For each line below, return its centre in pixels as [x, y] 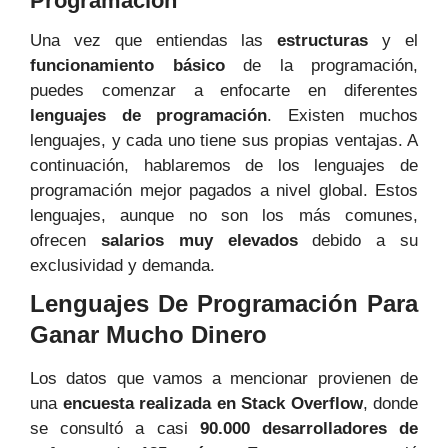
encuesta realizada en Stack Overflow [212, 404]
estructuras [323, 41]
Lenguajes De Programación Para [224, 304]
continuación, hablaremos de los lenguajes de [224, 166]
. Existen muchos [342, 116]
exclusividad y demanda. [122, 266]
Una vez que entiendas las [154, 41]
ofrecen [65, 241]
